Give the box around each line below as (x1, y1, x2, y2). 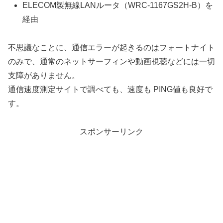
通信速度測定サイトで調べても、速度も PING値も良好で (8, 85, 213, 94)
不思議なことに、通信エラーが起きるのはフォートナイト (8, 43, 215, 52)
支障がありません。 (8, 71, 80, 80)
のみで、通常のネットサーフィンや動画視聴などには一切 (8, 57, 215, 66)
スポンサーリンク (80, 127, 143, 136)
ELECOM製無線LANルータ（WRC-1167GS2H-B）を (22, 1, 214, 10)
